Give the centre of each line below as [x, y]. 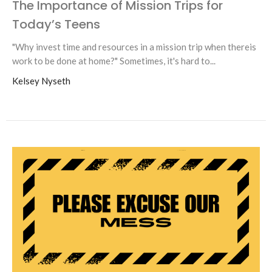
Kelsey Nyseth [41, 80]
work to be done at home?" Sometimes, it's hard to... [114, 60]
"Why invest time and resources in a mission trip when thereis [134, 46]
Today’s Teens [56, 24]
